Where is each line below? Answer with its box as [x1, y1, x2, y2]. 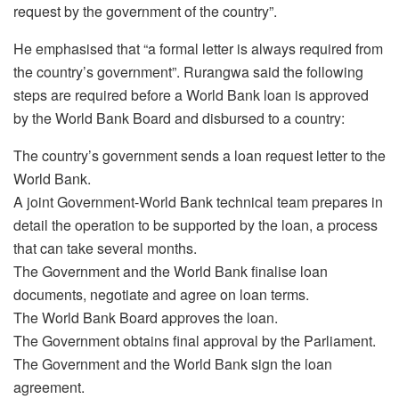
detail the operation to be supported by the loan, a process [13, 214, 378, 235]
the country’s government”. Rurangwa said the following [13, 61, 363, 82]
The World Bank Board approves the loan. [13, 306, 278, 328]
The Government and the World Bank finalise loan [13, 260, 328, 281]
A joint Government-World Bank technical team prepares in [13, 191, 383, 212]
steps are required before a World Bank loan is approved [13, 84, 369, 105]
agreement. [13, 376, 85, 397]
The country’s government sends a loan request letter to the [13, 144, 386, 166]
